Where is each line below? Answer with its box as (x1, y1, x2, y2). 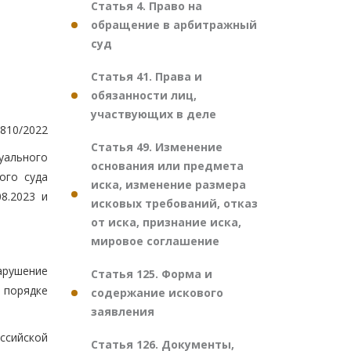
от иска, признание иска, (91, 215, 241, 230)
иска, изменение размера (91, 177, 246, 192)
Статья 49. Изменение (91, 139, 223, 154)
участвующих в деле (91, 107, 216, 121)
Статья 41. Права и (91, 69, 202, 84)
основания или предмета (91, 158, 244, 173)
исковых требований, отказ (91, 196, 258, 211)
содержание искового (91, 285, 223, 300)
